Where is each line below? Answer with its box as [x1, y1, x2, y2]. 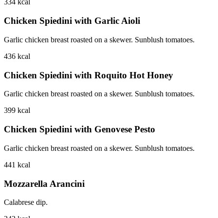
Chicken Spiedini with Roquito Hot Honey [4, 70, 173, 80]
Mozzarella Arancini [4, 178, 85, 189]
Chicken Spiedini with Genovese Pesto [4, 124, 155, 135]
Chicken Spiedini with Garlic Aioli [4, 16, 140, 26]
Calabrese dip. [4, 198, 48, 207]
